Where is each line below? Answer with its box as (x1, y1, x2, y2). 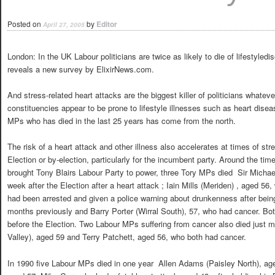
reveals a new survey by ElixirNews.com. (7, 63, 154, 76)
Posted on (7, 18, 43, 29)
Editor (96, 18, 117, 29)
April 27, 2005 (43, 20, 85, 29)
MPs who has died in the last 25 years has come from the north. (7, 115, 236, 127)
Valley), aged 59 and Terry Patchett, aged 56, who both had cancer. (7, 231, 246, 243)
